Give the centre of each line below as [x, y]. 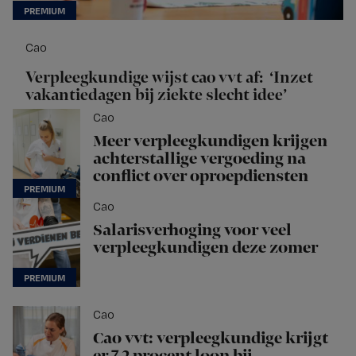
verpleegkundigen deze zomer [205, 248]
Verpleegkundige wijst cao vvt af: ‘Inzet [169, 78]
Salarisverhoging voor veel [192, 231]
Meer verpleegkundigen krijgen [210, 142]
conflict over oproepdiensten [201, 177]
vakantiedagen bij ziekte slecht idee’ [156, 96]
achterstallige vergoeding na [199, 159]
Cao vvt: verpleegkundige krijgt [211, 339]
